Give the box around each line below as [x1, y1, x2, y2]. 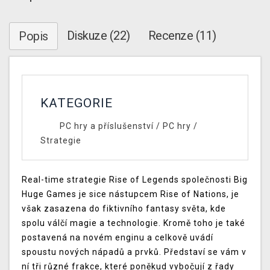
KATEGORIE [40, 96, 113, 111]
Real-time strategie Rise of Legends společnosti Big [22, 175, 248, 185]
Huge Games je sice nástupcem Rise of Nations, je [22, 189, 239, 199]
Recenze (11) [148, 28, 216, 43]
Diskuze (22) [66, 28, 130, 43]
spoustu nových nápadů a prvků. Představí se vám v [22, 247, 246, 257]
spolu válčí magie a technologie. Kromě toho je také [22, 218, 245, 228]
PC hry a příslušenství [59, 121, 154, 131]
